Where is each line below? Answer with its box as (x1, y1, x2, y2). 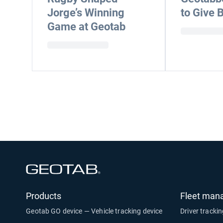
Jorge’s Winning (47, 6, 124, 19)
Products (26, 191, 62, 201)
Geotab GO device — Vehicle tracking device (26, 207, 163, 215)
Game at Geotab (47, 20, 125, 33)
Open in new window (100, 164, 164, 172)
